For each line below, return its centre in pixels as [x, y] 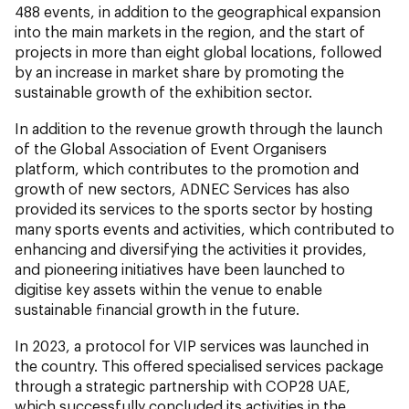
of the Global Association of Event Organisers [171, 148]
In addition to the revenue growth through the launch [199, 128]
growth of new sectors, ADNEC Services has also [182, 188]
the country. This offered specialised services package [199, 365]
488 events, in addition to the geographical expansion [198, 11]
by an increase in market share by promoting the [179, 71]
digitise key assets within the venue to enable [168, 288]
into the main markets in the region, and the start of [190, 31]
